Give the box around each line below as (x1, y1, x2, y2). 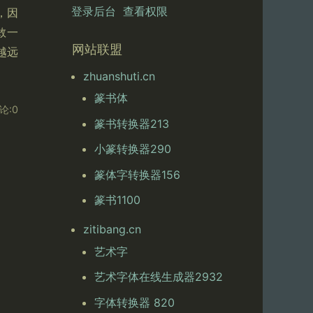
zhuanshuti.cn (83, 69, 156, 84)
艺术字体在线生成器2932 (94, 270, 224, 284)
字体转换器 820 (94, 295, 175, 310)
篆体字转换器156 (94, 167, 181, 182)
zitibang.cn (83, 222, 142, 237)
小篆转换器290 (94, 142, 172, 156)
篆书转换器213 (94, 116, 170, 131)
